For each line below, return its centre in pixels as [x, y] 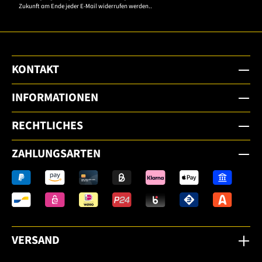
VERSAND [36, 240]
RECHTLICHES [47, 125]
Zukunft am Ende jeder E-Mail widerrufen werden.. [86, 6]
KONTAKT [35, 69]
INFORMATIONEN [55, 97]
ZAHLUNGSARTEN [56, 154]
